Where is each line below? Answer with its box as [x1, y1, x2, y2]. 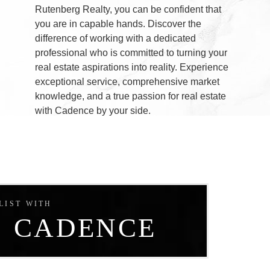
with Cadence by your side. [35, 105, 151, 116]
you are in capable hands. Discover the [35, 19, 202, 29]
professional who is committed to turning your [35, 48, 228, 58]
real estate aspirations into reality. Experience [35, 62, 229, 72]
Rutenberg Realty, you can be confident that [35, 4, 222, 14]
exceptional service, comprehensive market [35, 77, 220, 87]
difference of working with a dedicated [35, 33, 196, 43]
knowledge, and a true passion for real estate [35, 91, 227, 101]
